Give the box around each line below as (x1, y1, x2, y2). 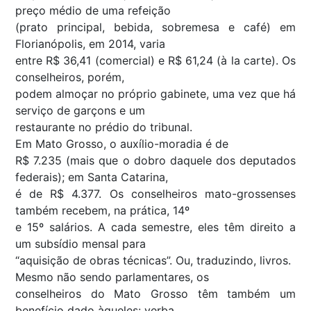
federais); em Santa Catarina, (15, 169, 168, 184)
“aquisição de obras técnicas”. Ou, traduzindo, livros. (15, 253, 291, 267)
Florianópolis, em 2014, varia (15, 36, 165, 51)
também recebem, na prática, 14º (15, 203, 190, 217)
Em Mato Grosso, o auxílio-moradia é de (15, 136, 228, 151)
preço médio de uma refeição (15, 3, 171, 17)
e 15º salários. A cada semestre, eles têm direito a (15, 219, 296, 234)
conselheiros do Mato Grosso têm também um (15, 286, 296, 301)
